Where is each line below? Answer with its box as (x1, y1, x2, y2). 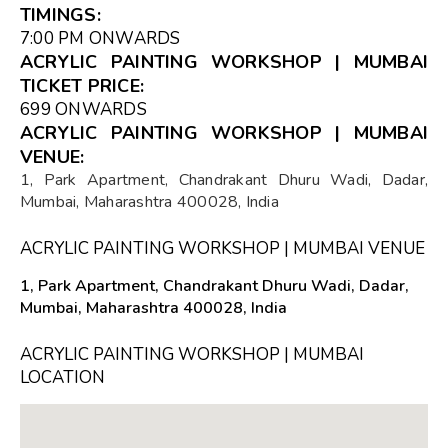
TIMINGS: (20, 2, 101, 27)
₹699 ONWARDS (20, 97, 147, 121)
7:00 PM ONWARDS (20, 26, 181, 50)
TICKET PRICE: (20, 73, 145, 98)
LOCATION (20, 365, 105, 389)
